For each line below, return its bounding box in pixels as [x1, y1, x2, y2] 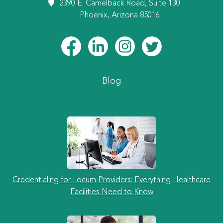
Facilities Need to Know [70, 188, 153, 196]
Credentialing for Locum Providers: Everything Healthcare [12, 176, 211, 184]
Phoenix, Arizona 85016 [79, 11, 160, 19]
